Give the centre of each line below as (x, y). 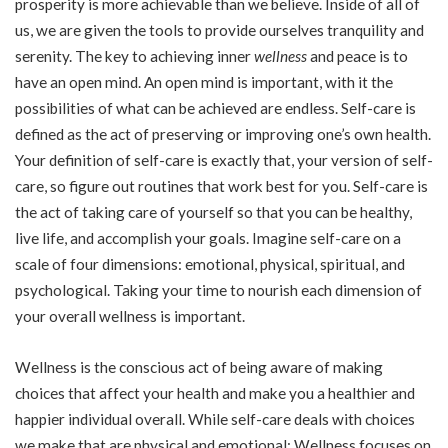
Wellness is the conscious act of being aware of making (199, 367)
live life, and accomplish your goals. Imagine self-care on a (208, 237)
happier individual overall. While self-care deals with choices (215, 419)
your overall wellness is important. (130, 315)
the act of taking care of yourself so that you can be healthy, (213, 211)
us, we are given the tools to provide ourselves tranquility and (219, 29)
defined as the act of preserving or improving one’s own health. (223, 133)
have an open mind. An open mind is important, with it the (204, 81)
